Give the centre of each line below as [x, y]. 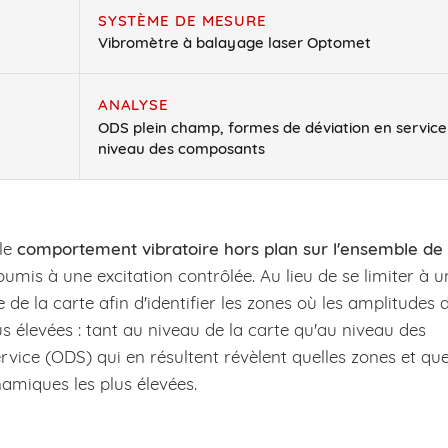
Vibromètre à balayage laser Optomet [234, 43]
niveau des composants [181, 148]
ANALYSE [133, 105]
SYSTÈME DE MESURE [182, 20]
